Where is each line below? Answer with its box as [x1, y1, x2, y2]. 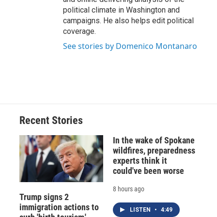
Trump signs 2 [19, 191, 69, 202]
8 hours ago [112, 185, 144, 193]
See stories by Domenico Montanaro [63, 41, 197, 52]
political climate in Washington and [63, 5, 180, 15]
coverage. [63, 27, 96, 36]
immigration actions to [19, 201, 99, 212]
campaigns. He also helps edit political [63, 16, 194, 26]
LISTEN [129, 206, 152, 214]
